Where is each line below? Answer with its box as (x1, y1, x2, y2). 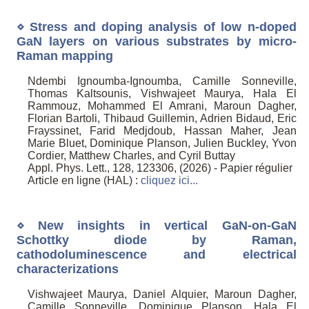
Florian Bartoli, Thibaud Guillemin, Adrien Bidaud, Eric (27, 112, 297, 125)
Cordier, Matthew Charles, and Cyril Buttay (27, 150, 235, 162)
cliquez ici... (140, 175, 198, 187)
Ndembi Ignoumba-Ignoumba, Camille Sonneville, (27, 75, 297, 88)
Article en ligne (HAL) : (27, 175, 141, 187)
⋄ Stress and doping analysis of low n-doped (16, 19, 297, 34)
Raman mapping (16, 48, 113, 63)
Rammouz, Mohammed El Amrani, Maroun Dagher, (27, 100, 297, 112)
